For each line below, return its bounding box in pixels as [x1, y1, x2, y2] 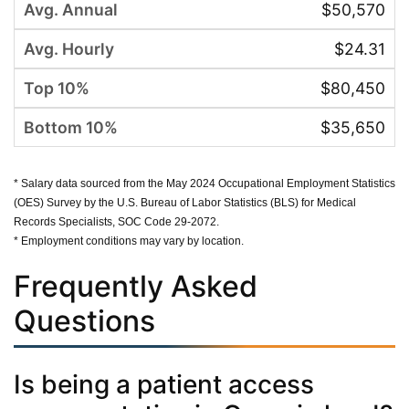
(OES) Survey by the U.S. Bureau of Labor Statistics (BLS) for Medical [14, 195, 356, 209]
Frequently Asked [14, 267, 257, 304]
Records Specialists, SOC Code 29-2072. [14, 215, 219, 228]
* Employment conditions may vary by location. [14, 234, 244, 247]
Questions [14, 302, 155, 339]
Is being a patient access [14, 368, 314, 400]
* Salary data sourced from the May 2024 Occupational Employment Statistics [14, 176, 395, 190]
